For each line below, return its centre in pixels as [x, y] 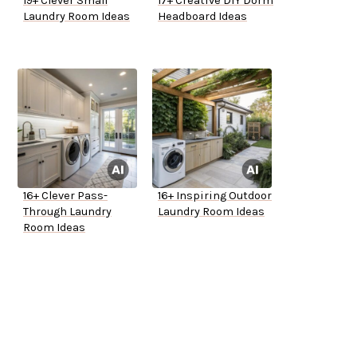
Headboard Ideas [202, 17]
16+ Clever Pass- [65, 196]
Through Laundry [67, 212]
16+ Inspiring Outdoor [215, 196]
